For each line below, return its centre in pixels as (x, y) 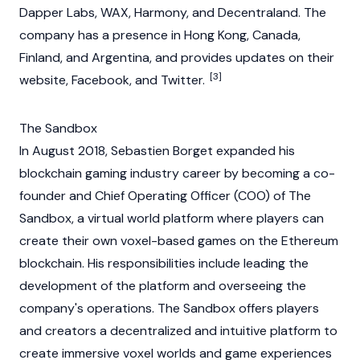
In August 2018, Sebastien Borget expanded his (157, 151)
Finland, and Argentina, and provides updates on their (177, 57)
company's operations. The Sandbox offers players (169, 308)
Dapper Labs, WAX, (77, 12)
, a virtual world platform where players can (198, 218)
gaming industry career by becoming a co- (209, 173)
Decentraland (258, 12)
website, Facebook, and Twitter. (114, 80)
